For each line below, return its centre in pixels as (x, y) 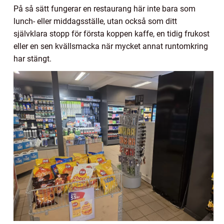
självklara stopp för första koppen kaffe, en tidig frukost (111, 33)
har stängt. (32, 58)
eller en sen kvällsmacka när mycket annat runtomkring (111, 46)
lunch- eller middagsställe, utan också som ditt (95, 21)
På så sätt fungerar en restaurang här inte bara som (104, 8)
